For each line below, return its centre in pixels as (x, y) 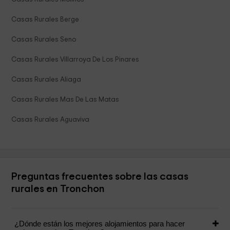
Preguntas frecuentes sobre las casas (100, 177)
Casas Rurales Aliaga (46, 80)
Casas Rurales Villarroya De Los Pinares (75, 60)
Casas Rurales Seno (44, 40)
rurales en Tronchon (58, 189)
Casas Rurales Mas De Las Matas (65, 100)
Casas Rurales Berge (45, 20)
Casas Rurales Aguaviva (51, 120)
